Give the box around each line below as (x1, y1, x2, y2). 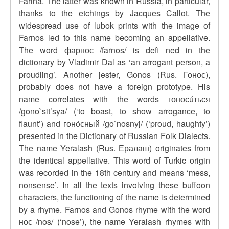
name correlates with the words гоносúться (19, 93, 210, 105)
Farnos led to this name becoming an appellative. (19, 32, 210, 43)
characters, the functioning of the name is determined (19, 191, 210, 203)
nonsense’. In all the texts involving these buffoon (19, 179, 210, 191)
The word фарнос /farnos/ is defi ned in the (19, 44, 210, 56)
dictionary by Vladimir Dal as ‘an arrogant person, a (19, 56, 210, 68)
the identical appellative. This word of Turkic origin (19, 154, 210, 166)
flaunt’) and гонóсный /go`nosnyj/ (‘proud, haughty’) (19, 118, 210, 129)
